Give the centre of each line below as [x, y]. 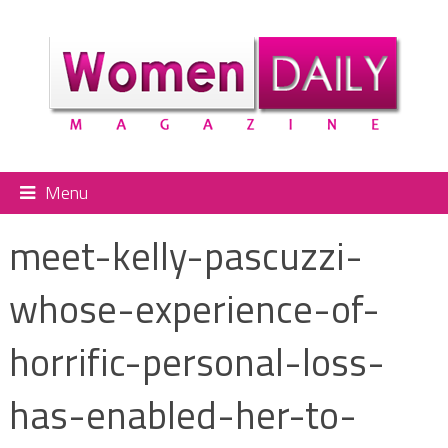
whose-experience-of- [194, 308]
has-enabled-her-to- [182, 414]
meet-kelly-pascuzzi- [185, 255]
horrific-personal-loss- [196, 361]
